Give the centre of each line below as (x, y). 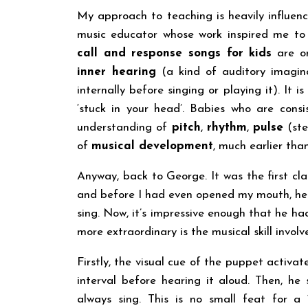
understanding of (124, 128)
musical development (152, 146)
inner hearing (117, 72)
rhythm (227, 128)
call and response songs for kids (175, 54)
